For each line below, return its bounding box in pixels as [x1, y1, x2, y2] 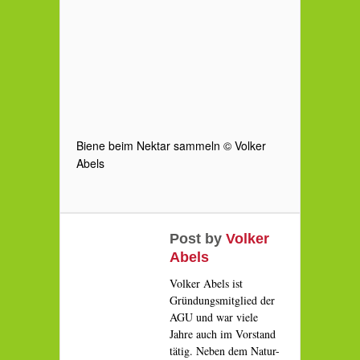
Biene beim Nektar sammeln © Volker [76, 137, 266, 153]
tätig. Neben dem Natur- [170, 343, 280, 358]
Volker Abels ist [170, 276, 243, 291]
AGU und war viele [170, 309, 258, 325]
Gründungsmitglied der [170, 292, 275, 308]
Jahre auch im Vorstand [170, 326, 276, 342]
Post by [170, 231, 226, 247]
